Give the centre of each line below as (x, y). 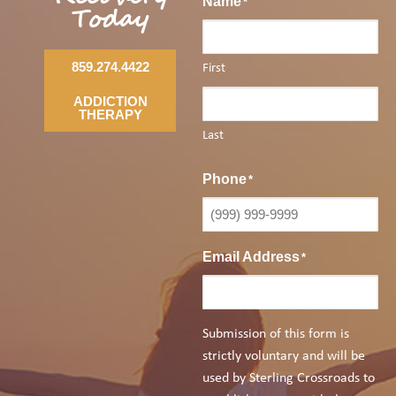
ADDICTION (110, 101)
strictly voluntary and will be (284, 356)
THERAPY (110, 114)
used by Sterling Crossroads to (289, 378)
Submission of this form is (276, 334)
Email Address (251, 256)
